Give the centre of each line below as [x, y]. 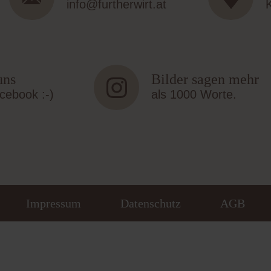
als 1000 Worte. [194, 94]
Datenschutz [151, 203]
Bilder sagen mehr [205, 79]
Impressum [54, 203]
